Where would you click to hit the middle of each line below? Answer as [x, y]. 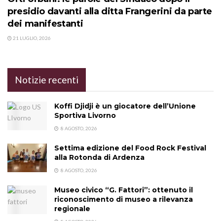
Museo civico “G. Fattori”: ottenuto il [124, 190]
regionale [72, 209]
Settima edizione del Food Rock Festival [130, 148]
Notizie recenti [47, 80]
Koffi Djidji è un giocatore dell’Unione [125, 106]
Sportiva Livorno [85, 116]
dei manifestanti [45, 24]
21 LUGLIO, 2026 [31, 38]
